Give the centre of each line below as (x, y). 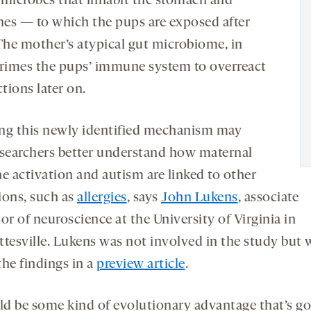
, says (144, 197)
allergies (102, 197)
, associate (268, 197)
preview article (141, 264)
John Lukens (200, 197)
